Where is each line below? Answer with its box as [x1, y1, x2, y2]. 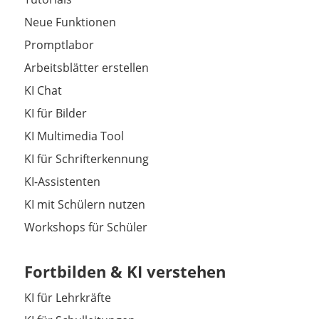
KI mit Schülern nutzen [23, 197, 145, 213]
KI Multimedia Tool [23, 128, 124, 145]
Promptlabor [23, 37, 94, 53]
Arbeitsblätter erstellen [23, 60, 149, 76]
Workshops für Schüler [23, 219, 147, 236]
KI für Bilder [23, 105, 87, 122]
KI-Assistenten [23, 174, 100, 190]
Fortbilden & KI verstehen [23, 261, 226, 283]
